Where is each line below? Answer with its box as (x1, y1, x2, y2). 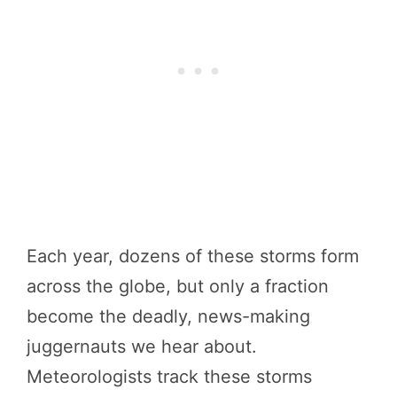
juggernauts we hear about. (27, 335, 257, 357)
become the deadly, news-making (27, 305, 310, 327)
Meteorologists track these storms (27, 365, 312, 387)
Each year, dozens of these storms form (27, 245, 359, 267)
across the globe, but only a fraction (27, 275, 329, 297)
